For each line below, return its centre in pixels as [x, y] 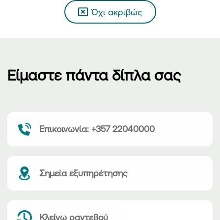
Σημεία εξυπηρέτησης [83, 173]
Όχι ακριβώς [117, 12]
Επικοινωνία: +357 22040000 [97, 129]
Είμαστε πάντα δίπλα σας [94, 75]
